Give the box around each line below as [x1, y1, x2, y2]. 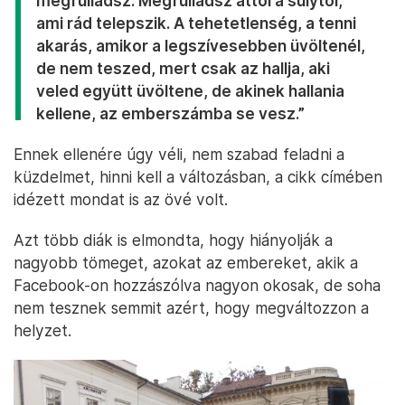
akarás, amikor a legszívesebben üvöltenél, [36, 36, 365, 56]
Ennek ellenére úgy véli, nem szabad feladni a [14, 145, 344, 165]
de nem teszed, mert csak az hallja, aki [36, 59, 330, 79]
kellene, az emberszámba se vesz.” [36, 104, 305, 124]
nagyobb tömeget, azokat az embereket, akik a [14, 253, 358, 273]
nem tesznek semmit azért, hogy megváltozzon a [14, 298, 369, 318]
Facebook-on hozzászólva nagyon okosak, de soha [14, 276, 381, 296]
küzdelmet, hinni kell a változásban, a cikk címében [14, 167, 382, 187]
